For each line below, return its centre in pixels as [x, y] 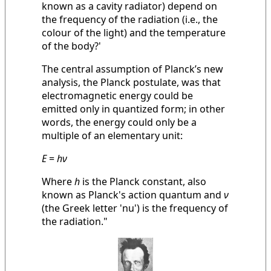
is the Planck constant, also [143, 182]
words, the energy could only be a [119, 122]
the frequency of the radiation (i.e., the [130, 20]
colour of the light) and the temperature [134, 33]
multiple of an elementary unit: [112, 136]
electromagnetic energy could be [117, 96]
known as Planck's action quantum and [133, 195]
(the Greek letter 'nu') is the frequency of [135, 208]
